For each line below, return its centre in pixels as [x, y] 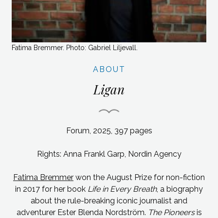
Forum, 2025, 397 [97, 130]
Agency [167, 154]
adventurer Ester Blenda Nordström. [82, 212]
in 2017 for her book [51, 189]
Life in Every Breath [122, 189]
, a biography [180, 189]
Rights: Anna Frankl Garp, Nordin [95, 154]
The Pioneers [171, 212]
